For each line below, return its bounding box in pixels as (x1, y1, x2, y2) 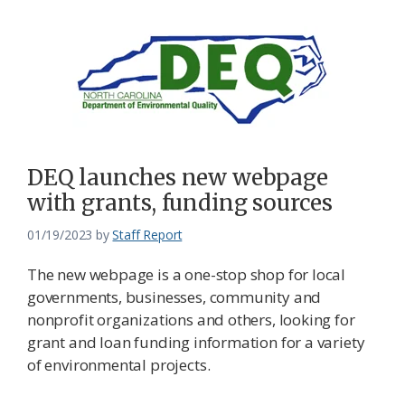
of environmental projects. (27, 353, 211, 375)
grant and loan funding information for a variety (27, 331, 365, 353)
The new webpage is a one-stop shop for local (27, 263, 346, 285)
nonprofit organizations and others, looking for (27, 308, 355, 330)
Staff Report (112, 225, 183, 243)
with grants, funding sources (27, 188, 333, 217)
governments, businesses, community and (27, 286, 322, 307)
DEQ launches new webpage (27, 163, 328, 192)
